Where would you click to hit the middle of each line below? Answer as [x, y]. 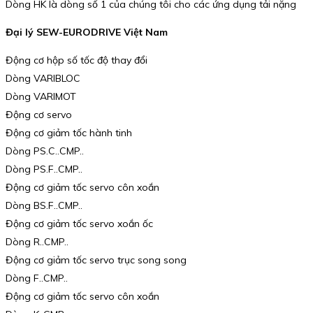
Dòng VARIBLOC [43, 78]
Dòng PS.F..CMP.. [44, 169]
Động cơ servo [39, 114]
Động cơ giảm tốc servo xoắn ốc [79, 223]
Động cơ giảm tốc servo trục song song [96, 260]
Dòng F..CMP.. [37, 278]
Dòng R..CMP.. [37, 241]
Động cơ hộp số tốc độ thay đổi [77, 60]
